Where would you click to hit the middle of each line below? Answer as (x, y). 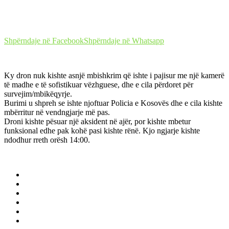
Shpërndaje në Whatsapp (124, 41)
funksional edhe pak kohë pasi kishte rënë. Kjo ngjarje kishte (102, 131)
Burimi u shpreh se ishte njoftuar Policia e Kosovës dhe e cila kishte (113, 103)
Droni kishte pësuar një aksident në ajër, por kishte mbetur (97, 122)
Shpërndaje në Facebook (44, 41)
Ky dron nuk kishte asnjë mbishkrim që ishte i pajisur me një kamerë (114, 76)
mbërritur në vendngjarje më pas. (57, 112)
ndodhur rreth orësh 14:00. (47, 140)
